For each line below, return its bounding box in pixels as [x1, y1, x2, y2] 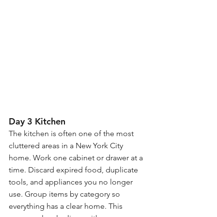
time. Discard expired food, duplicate [9, 165, 140, 175]
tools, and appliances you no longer [9, 177, 135, 187]
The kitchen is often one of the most [9, 129, 136, 139]
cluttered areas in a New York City [9, 141, 125, 151]
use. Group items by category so [9, 189, 122, 199]
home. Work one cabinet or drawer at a [9, 153, 145, 163]
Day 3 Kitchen [9, 116, 65, 127]
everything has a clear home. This [9, 201, 124, 211]
